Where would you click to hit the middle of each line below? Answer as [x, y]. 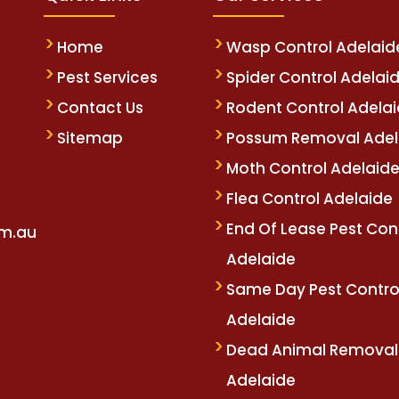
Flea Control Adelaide [309, 199]
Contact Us [100, 108]
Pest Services [107, 78]
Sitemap [90, 138]
